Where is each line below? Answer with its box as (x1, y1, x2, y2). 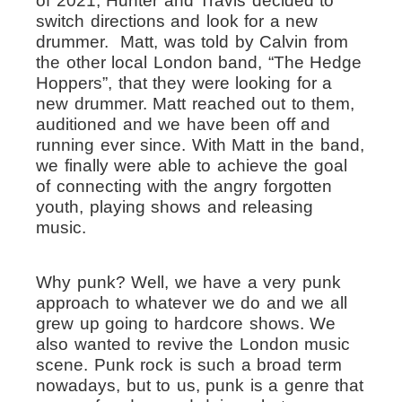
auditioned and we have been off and (36, 115, 330, 134)
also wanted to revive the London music (36, 335, 350, 354)
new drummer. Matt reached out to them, (36, 94, 354, 113)
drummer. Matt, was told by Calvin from (36, 32, 348, 51)
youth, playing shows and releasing (36, 197, 313, 216)
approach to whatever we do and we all (36, 293, 347, 312)
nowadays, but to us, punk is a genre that (36, 376, 363, 395)
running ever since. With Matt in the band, (36, 135, 364, 154)
